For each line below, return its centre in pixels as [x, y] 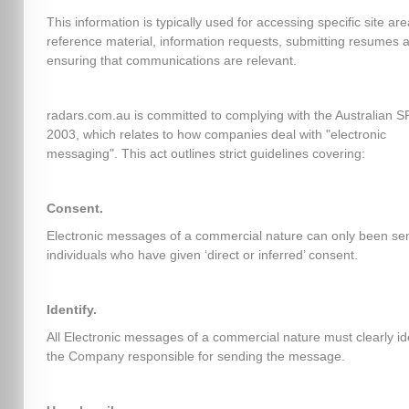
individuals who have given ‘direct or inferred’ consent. [202, 255]
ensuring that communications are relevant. [171, 60]
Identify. [71, 309]
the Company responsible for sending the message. [195, 356]
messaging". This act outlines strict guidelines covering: [205, 153]
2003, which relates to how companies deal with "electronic [216, 134]
